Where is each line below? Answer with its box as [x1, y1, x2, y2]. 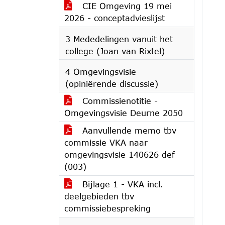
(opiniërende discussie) [65, 79, 158, 88]
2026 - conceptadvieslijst [64, 13, 165, 23]
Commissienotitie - [79, 96, 158, 105]
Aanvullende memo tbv [79, 126, 176, 135]
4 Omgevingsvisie [65, 67, 136, 76]
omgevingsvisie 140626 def [64, 150, 175, 159]
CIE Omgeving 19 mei [79, 1, 172, 11]
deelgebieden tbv [64, 191, 134, 201]
